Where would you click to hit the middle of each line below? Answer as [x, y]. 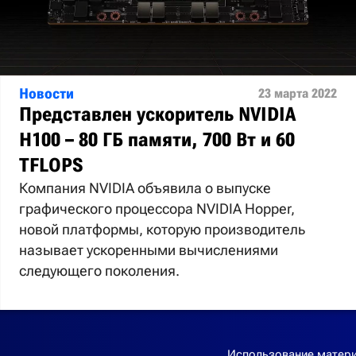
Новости [46, 93]
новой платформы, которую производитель [162, 229]
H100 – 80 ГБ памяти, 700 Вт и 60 [157, 139]
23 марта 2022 [298, 93]
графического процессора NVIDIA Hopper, [157, 208]
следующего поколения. [99, 270]
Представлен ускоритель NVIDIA [157, 114]
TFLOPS [51, 165]
